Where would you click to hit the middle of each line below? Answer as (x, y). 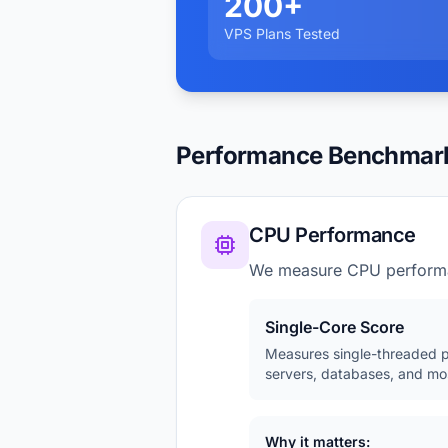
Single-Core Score (334, 327)
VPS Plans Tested (282, 33)
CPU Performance (332, 235)
